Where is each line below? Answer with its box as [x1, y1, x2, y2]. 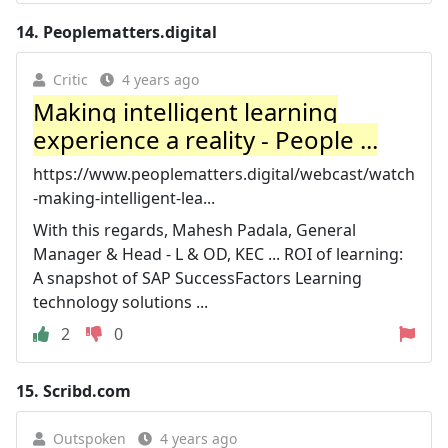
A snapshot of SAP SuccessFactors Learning [33, 267, 362, 289]
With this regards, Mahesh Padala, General [33, 219, 356, 241]
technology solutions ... [33, 291, 208, 313]
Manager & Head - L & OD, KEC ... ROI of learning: [33, 243, 403, 265]
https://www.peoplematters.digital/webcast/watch [33, 163, 415, 185]
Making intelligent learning [33, 95, 338, 128]
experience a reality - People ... [33, 123, 378, 156]
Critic [53, 70, 88, 89]
